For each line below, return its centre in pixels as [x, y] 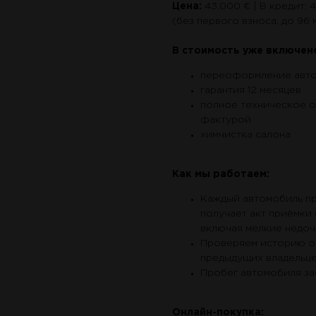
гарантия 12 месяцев [251, 91]
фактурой [226, 120]
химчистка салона [245, 135]
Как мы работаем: [221, 175]
